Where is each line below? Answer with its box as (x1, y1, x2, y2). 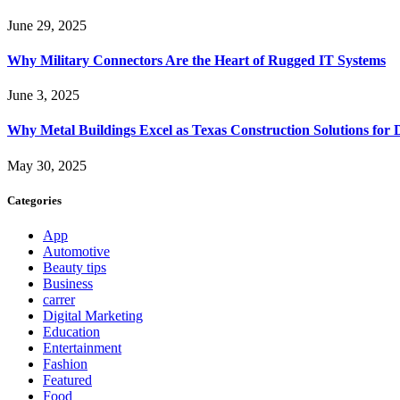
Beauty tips (43, 260, 106, 276)
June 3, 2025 (7, 87, 79, 104)
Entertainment (43, 340, 121, 356)
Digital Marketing (43, 308, 143, 324)
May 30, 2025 (7, 157, 87, 173)
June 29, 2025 (7, 17, 87, 33)
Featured (43, 372, 92, 388)
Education (43, 324, 100, 340)
